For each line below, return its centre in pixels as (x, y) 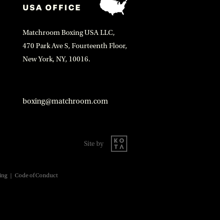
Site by (94, 144)
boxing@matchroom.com (65, 101)
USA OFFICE (52, 7)
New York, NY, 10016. (56, 59)
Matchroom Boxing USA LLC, (69, 33)
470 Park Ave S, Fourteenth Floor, (75, 46)
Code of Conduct (36, 176)
